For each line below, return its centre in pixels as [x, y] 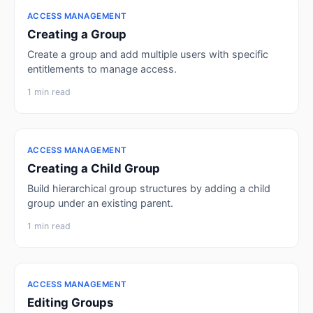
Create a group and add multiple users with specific [147, 54]
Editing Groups [70, 303]
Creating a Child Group [93, 169]
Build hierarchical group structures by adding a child [148, 188]
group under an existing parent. [100, 203]
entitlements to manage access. [102, 68]
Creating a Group [77, 35]
